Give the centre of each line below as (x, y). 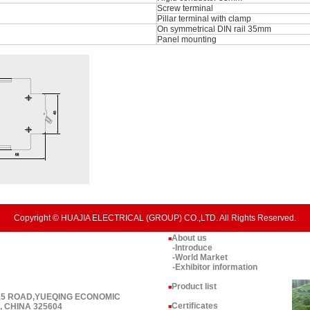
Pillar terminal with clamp (204, 19)
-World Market (200, 257)
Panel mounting (187, 39)
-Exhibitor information (215, 267)
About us (189, 238)
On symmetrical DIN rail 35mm (214, 29)
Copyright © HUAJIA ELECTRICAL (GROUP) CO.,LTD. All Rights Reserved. (155, 218)
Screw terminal (185, 8)
